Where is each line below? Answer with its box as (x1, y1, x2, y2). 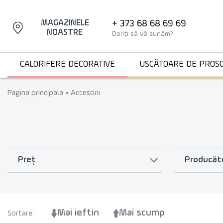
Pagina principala (7, 89, 63, 97)
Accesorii (71, 89, 100, 97)
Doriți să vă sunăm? (112, 30, 173, 37)
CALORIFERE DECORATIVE (20, 60, 115, 69)
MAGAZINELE (40, 19, 89, 27)
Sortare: (7, 210, 34, 218)
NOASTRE (47, 28, 83, 37)
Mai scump (119, 208, 165, 218)
